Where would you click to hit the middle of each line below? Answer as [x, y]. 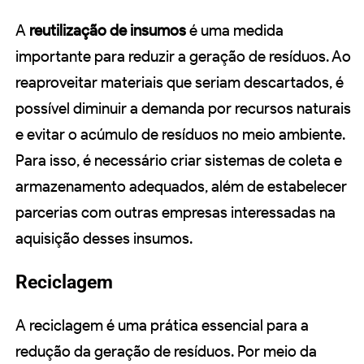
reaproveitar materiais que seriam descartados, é [180, 82]
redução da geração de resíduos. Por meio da [166, 351]
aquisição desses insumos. [104, 238]
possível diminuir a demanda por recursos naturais [183, 108]
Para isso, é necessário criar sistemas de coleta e [179, 160]
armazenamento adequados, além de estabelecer [181, 186]
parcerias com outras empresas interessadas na [175, 212]
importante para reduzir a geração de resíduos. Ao [183, 56]
